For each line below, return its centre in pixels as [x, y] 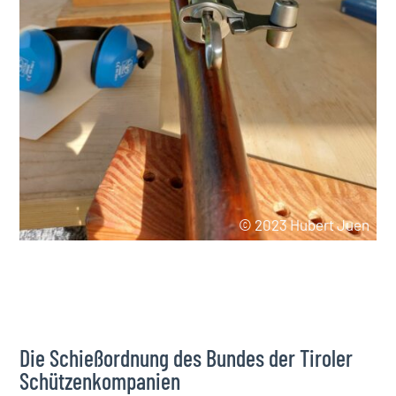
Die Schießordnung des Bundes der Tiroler [187, 357]
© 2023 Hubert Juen [304, 224]
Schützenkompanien [100, 380]
